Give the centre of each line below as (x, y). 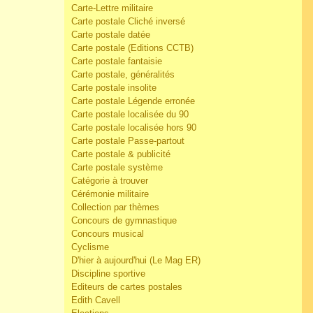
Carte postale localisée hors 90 (134, 128)
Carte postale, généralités (123, 74)
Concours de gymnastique (124, 220)
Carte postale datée (111, 35)
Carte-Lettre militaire (112, 8)
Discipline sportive (108, 274)
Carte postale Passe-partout (128, 141)
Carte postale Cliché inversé (128, 21)
